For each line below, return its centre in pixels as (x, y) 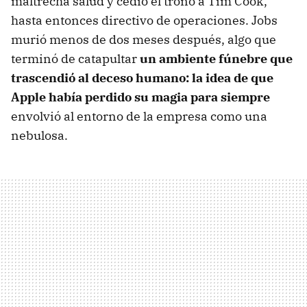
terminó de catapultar (75, 59)
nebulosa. (39, 136)
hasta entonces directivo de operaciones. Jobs (144, 21)
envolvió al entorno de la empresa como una (139, 116)
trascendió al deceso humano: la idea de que (142, 78)
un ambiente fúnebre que (216, 59)
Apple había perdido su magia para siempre (140, 97)
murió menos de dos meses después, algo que (144, 40)
